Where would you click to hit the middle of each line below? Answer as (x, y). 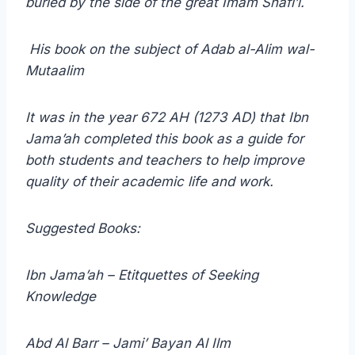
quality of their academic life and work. (149, 182)
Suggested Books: (83, 229)
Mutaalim (55, 71)
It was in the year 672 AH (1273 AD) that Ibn (167, 118)
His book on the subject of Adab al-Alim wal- (170, 50)
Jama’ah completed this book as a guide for (164, 139)
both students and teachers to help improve (165, 160)
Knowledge (61, 297)
